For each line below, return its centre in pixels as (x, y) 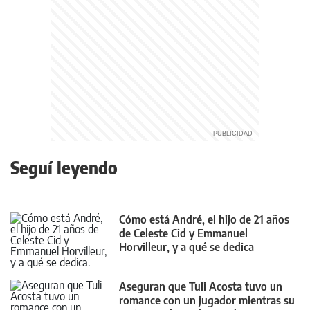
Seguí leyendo (64, 167)
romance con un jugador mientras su (207, 301)
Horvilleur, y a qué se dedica (186, 247)
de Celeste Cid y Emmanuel (183, 233)
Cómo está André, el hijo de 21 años (204, 219)
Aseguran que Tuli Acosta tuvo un (201, 287)
